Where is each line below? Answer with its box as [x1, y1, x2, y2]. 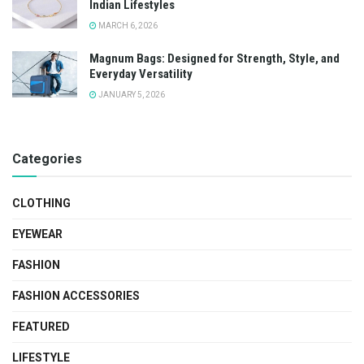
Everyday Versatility [89, 67, 193, 82]
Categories [12, 151, 82, 167]
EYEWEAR [12, 227, 63, 241]
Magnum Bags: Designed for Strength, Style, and [89, 51, 340, 67]
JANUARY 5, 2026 [97, 90, 165, 100]
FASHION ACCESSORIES [12, 289, 140, 303]
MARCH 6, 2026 [97, 21, 158, 31]
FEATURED [12, 320, 70, 334]
